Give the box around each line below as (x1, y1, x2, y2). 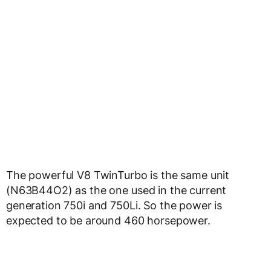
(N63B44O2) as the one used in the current (6, 184, 227, 197)
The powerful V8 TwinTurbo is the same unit (6, 169, 230, 181)
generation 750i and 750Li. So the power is (6, 199, 223, 212)
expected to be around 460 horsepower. (6, 214, 211, 227)
